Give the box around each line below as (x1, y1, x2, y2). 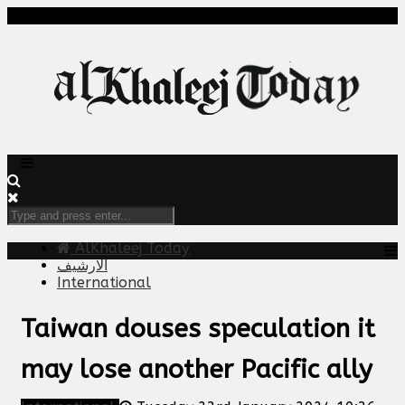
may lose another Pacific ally (21, 353, 372, 384)
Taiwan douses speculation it (21, 313, 375, 344)
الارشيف (57, 257, 108, 274)
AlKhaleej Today (71, 240, 189, 257)
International (57, 274, 151, 291)
